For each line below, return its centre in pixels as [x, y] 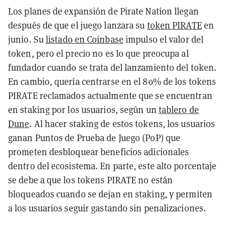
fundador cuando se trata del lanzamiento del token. [113, 68]
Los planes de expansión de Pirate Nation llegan [103, 12]
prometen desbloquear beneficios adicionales [99, 152]
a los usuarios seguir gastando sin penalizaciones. [107, 208]
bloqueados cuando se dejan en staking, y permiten [110, 194]
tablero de [179, 110]
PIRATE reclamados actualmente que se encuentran [110, 96]
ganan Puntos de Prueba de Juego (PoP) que [94, 138]
